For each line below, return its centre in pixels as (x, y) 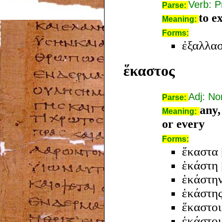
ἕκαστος (149, 70)
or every (183, 124)
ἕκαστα (200, 151)
